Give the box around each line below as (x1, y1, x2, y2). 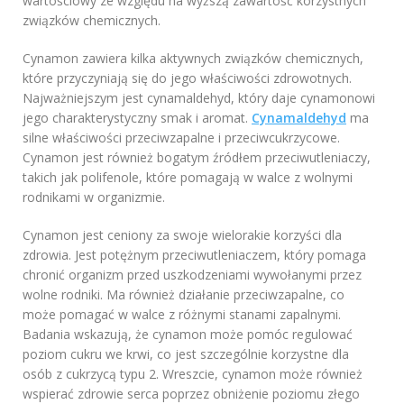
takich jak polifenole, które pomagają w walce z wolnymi (23, 169, 353, 187)
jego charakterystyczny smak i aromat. (23, 109, 252, 127)
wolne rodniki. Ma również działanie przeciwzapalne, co (23, 286, 344, 304)
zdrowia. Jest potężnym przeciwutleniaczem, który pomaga (23, 246, 366, 264)
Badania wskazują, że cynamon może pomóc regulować (23, 326, 353, 344)
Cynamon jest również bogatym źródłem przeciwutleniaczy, (23, 149, 371, 167)
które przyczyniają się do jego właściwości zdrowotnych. (23, 69, 352, 87)
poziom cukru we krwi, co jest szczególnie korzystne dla (23, 345, 349, 363)
